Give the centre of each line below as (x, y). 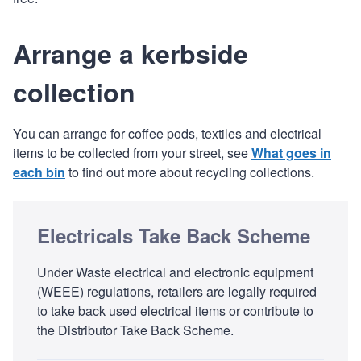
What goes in (291, 152)
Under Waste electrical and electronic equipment (175, 272)
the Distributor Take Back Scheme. (135, 330)
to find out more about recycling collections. (190, 172)
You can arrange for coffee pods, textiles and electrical (167, 133)
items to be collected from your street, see (132, 152)
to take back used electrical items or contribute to (175, 310)
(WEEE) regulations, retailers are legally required (177, 291)
